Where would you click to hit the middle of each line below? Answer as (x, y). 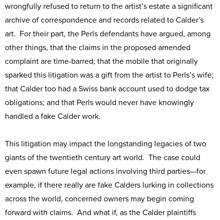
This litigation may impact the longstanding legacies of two (106, 144)
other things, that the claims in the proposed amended (98, 48)
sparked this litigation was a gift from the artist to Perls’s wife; (109, 75)
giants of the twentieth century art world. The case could (103, 158)
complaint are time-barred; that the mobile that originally (101, 61)
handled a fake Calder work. (53, 116)
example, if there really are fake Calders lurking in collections (109, 185)
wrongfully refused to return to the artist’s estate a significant (109, 6)
